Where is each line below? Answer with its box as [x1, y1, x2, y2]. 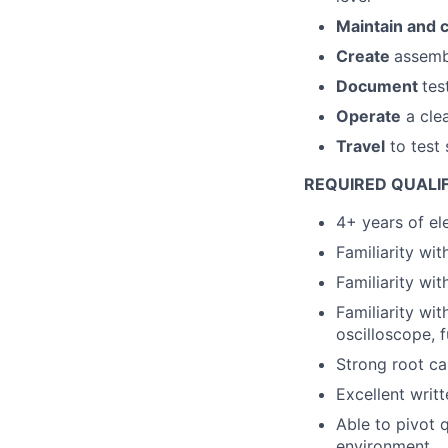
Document [336, 76, 422, 96]
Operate [336, 106, 401, 126]
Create [336, 46, 394, 66]
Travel [336, 136, 385, 156]
